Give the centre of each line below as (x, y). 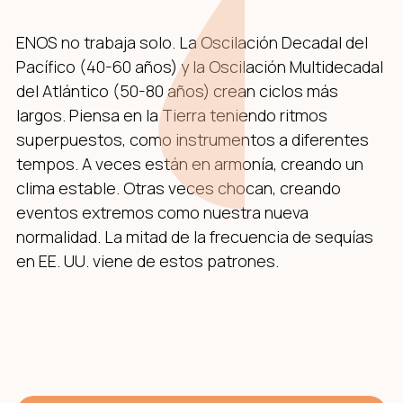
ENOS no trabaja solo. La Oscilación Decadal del (192, 43)
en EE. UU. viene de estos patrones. (148, 261)
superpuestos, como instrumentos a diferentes (193, 140)
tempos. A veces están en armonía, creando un (190, 164)
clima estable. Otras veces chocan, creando (179, 188)
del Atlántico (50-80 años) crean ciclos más (177, 91)
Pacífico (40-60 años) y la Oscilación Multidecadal (200, 67)
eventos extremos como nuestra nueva (162, 213)
